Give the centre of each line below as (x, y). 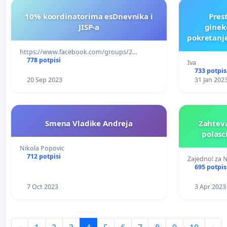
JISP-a (89, 27)
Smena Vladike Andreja (89, 123)
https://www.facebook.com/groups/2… (79, 52)
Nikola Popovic (42, 148)
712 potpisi (44, 156)
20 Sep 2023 (44, 80)
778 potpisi (44, 60)
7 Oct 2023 (42, 186)
